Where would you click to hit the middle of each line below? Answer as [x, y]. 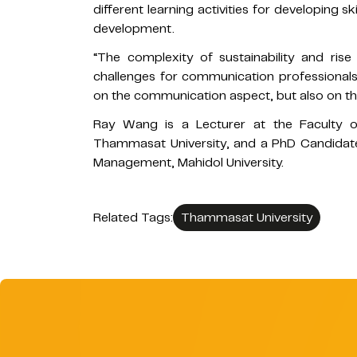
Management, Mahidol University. [188, 162]
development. [134, 28]
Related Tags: [133, 217]
